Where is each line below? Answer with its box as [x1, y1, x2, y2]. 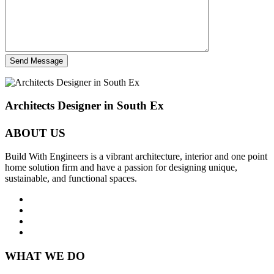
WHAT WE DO [5, 249, 85, 262]
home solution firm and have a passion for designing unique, [5, 162, 237, 173]
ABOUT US [5, 126, 65, 139]
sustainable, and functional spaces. [5, 173, 137, 184]
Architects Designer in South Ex [5, 99, 164, 113]
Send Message [10, 56, 63, 65]
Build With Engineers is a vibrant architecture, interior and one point [5, 151, 267, 162]
